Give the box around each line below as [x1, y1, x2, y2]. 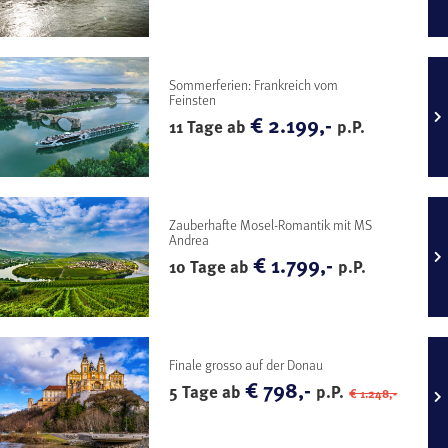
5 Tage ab [169, 379, 246, 405]
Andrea [169, 229, 210, 251]
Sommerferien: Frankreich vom [169, 74, 339, 96]
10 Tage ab [169, 254, 254, 280]
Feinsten [169, 89, 217, 111]
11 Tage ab [169, 114, 251, 140]
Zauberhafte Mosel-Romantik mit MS [169, 214, 373, 236]
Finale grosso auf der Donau [169, 354, 324, 376]
